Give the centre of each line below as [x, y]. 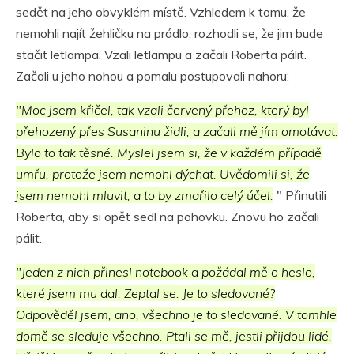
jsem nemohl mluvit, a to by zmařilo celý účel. [145, 196]
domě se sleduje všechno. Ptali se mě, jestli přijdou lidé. [174, 336]
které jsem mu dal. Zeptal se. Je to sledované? [145, 294]
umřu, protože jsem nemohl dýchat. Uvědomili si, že [163, 174]
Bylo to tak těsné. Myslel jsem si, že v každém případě [169, 153]
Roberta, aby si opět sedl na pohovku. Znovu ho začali [168, 217]
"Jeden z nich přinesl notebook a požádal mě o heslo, [166, 272]
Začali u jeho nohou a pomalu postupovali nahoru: [153, 76]
